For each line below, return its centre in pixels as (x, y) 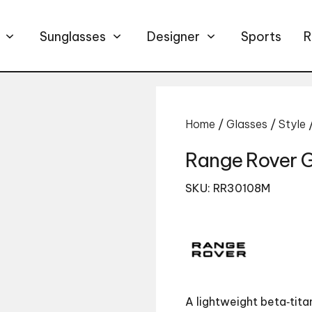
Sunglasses (73, 36)
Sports (261, 36)
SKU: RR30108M (228, 188)
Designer (173, 36)
